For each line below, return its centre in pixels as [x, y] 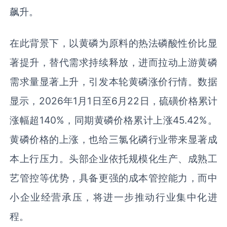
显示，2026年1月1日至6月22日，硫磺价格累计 [113, 101]
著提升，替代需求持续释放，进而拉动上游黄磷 [113, 63]
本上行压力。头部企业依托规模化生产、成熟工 [113, 159]
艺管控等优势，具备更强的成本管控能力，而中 [113, 178]
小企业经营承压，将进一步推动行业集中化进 [113, 197]
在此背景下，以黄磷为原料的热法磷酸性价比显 [113, 43]
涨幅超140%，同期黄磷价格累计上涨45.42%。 [113, 120]
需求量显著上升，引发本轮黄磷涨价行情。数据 [113, 82]
